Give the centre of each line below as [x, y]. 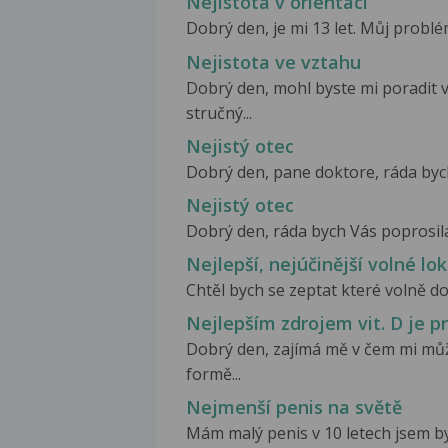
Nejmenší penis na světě [294, 407]
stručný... [219, 112]
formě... [213, 373]
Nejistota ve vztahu [273, 61]
